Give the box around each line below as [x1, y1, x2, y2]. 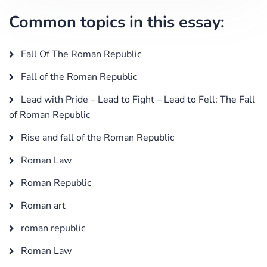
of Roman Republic [9, 108, 90, 122]
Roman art [18, 198, 66, 212]
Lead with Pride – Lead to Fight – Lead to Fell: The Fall [18, 92, 255, 106]
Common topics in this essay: [9, 11, 225, 33]
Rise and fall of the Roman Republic [18, 131, 174, 144]
